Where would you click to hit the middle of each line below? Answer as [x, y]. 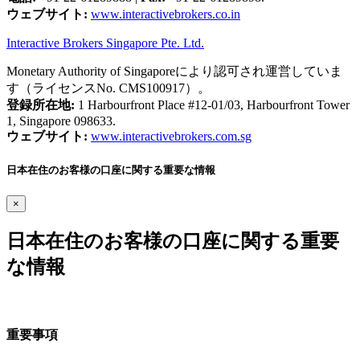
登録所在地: [41, 104]
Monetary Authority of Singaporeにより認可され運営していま [174, 71]
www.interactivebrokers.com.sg [171, 136]
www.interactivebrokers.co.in [166, 14]
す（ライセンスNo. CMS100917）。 [108, 88]
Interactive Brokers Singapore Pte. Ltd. [105, 43]
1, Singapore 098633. [61, 121]
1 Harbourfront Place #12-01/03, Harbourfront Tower [212, 104]
